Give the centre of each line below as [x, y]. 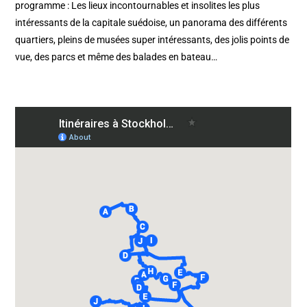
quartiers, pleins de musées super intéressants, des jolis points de [152, 40]
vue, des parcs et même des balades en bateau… [116, 57]
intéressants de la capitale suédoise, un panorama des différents [151, 23]
